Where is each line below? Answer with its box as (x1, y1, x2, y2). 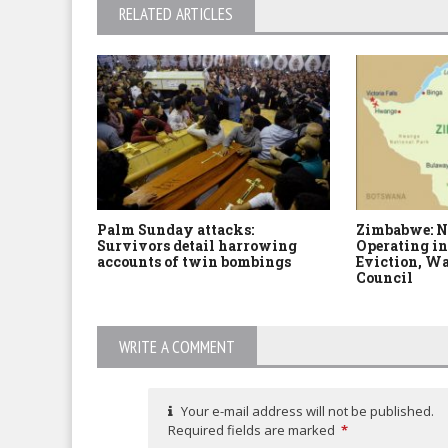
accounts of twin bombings (97, 252, 291, 272)
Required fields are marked (167, 421, 335, 440)
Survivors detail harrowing (97, 236, 297, 256)
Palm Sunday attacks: (97, 220, 254, 240)
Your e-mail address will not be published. (180, 402, 434, 421)
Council (356, 268, 414, 288)
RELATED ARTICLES (119, 3, 233, 26)
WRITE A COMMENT (119, 336, 235, 359)
